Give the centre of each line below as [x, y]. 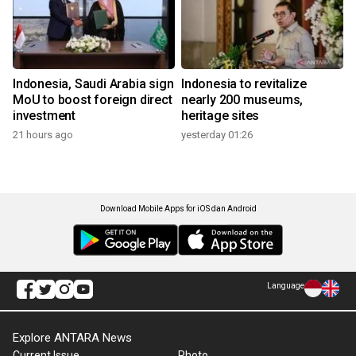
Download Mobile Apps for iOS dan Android [178, 209]
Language [286, 286]
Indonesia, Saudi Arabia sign [93, 84]
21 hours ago [43, 135]
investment [44, 116]
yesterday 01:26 [217, 135]
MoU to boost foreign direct [93, 100]
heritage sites [221, 116]
